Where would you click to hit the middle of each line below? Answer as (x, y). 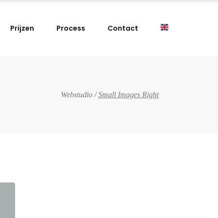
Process (71, 28)
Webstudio (77, 95)
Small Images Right (128, 95)
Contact (123, 28)
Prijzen (22, 28)
